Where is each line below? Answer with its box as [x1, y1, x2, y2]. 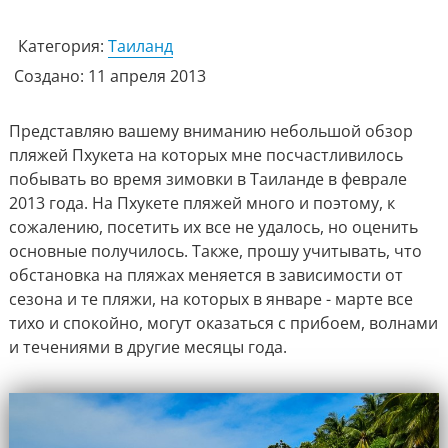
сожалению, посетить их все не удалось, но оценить [8, 216, 418, 238]
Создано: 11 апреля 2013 [13, 65, 206, 87]
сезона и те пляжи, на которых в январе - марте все [8, 288, 413, 310]
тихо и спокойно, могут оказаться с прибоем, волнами [8, 312, 438, 334]
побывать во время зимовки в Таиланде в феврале [8, 168, 407, 190]
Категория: [17, 35, 108, 57]
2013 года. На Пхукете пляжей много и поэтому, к [8, 192, 395, 214]
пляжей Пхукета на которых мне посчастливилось [8, 144, 403, 166]
